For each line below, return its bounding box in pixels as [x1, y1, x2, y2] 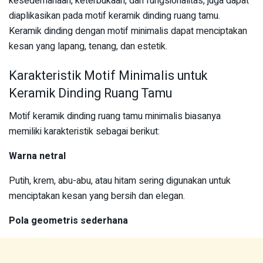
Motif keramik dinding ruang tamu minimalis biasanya [9, 109, 221, 123]
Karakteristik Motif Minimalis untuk [9, 66, 207, 85]
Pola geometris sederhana [9, 213, 128, 228]
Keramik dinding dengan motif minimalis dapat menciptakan [9, 24, 247, 39]
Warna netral [9, 149, 66, 163]
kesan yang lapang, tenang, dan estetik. [9, 39, 167, 54]
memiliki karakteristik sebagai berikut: [9, 124, 160, 139]
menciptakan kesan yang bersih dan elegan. [9, 188, 185, 203]
